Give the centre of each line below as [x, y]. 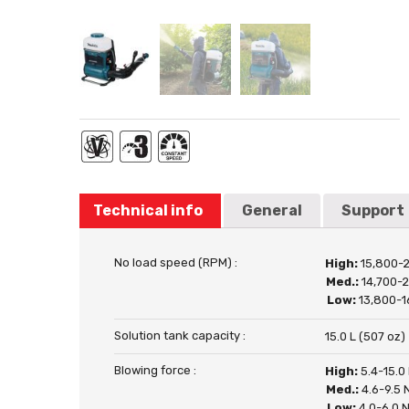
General [272, 210]
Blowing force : [155, 370]
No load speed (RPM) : [176, 262]
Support [373, 210]
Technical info [148, 210]
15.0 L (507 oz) [366, 336]
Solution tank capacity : [180, 336]
